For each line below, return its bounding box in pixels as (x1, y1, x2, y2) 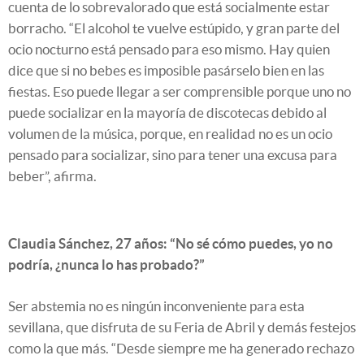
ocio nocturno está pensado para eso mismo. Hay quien (8, 41, 330, 58)
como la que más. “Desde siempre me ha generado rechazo (8, 340, 354, 357)
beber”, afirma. (8, 168, 97, 184)
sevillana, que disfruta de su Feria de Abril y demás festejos (8, 319, 356, 336)
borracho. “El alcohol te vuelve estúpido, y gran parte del (8, 20, 340, 37)
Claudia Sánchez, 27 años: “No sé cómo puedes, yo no (8, 236, 333, 252)
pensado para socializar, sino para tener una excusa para (8, 147, 337, 163)
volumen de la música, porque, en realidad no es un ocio (8, 126, 332, 142)
